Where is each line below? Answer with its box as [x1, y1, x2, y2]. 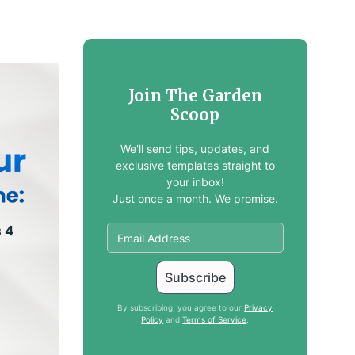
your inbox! [166, 175, 224, 189]
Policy [141, 315, 164, 324]
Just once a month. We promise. [112, 192, 278, 205]
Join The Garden [128, 86, 262, 105]
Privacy [244, 303, 273, 312]
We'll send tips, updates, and [120, 142, 270, 155]
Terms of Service [182, 315, 247, 324]
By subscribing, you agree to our [117, 303, 245, 312]
